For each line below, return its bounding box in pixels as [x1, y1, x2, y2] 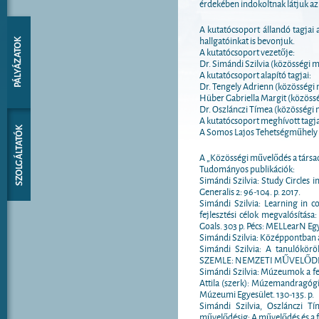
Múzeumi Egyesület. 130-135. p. [199, 286, 314, 300]
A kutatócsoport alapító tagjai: [199, 67, 311, 81]
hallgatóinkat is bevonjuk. [199, 33, 295, 47]
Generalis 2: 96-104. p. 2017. [199, 184, 300, 198]
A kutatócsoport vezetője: [199, 44, 295, 58]
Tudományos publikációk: [199, 161, 295, 175]
